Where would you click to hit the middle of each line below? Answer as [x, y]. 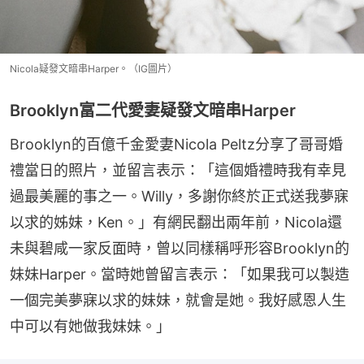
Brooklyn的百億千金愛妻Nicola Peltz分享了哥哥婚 [176, 145]
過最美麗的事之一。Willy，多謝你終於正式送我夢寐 [179, 197]
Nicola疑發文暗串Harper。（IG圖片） [93, 69]
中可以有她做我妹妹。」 [90, 327]
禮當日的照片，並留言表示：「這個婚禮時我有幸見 [178, 171]
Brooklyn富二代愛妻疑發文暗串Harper [153, 111]
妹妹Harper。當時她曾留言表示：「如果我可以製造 [180, 275]
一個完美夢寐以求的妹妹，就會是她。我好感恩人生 [178, 301]
